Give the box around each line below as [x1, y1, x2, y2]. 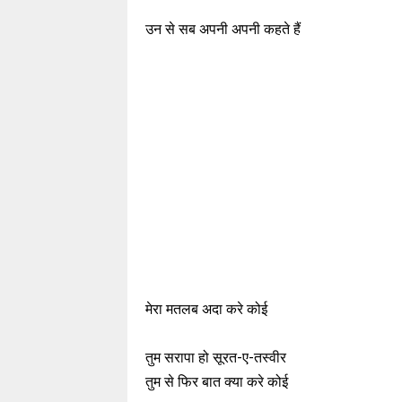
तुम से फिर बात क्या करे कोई [145, 373, 288, 390]
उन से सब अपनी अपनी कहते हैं [145, 21, 301, 38]
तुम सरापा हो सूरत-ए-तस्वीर [145, 349, 286, 366]
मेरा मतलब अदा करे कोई [145, 301, 267, 318]
